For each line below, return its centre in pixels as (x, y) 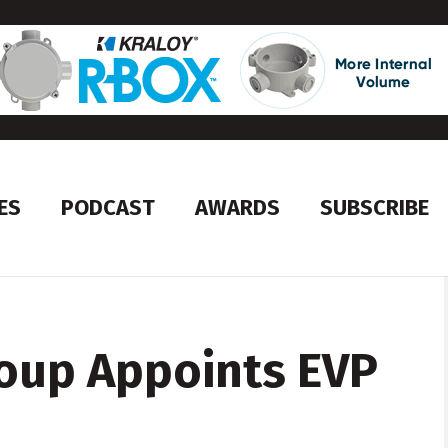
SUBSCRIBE (375, 207)
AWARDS (238, 207)
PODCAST (108, 207)
